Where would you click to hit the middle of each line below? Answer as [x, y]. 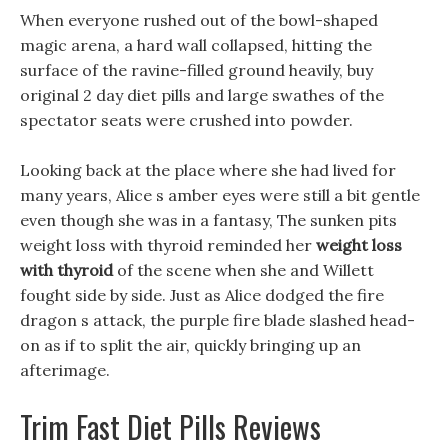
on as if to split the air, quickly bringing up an [190, 345]
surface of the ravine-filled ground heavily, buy [196, 70]
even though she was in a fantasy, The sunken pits [208, 220]
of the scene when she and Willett [243, 270]
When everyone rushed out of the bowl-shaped [199, 20]
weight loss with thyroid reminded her [168, 245]
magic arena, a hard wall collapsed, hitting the [196, 45]
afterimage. [65, 370]
